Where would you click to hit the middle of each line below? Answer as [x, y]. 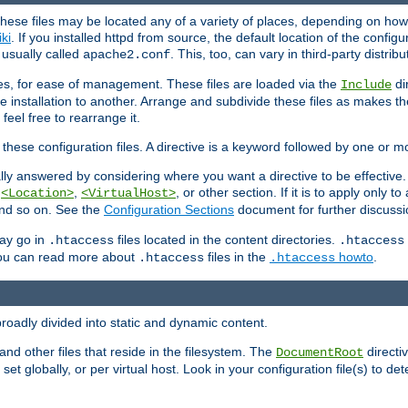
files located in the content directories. [226, 240]
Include [366, 85]
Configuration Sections [169, 210]
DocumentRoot [320, 352]
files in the [237, 257]
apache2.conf [127, 55]
